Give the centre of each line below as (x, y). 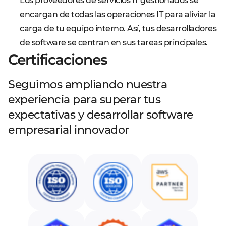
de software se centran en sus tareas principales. (114, 43)
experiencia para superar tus (84, 100)
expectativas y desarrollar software (101, 115)
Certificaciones (58, 60)
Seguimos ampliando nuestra (88, 84)
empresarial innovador (69, 130)
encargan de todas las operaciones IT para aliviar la (118, 14)
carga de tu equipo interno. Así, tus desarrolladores (118, 29)
